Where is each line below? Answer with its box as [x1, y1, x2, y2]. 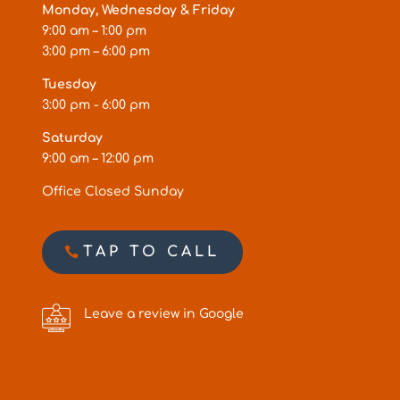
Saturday [41, 130, 103, 145]
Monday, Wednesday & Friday [41, 3, 235, 17]
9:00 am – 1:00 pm [41, 23, 146, 37]
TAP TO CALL [82, 244, 220, 261]
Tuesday [41, 77, 96, 91]
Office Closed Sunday [41, 184, 184, 198]
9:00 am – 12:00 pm [41, 151, 154, 165]
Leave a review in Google [83, 306, 244, 321]
